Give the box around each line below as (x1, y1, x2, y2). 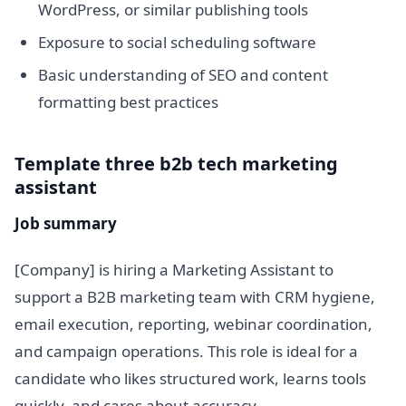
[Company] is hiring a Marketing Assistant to (14, 258, 333, 280)
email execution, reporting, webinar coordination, (14, 313, 372, 334)
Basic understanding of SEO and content (37, 63, 328, 85)
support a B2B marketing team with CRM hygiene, (14, 285, 375, 307)
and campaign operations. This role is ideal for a (14, 340, 358, 362)
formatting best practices (37, 91, 218, 112)
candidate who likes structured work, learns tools (14, 367, 366, 389)
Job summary (14, 212, 117, 234)
